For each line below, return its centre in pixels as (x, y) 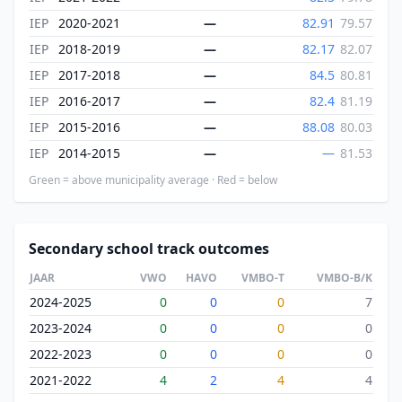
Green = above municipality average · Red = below (153, 180)
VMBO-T (263, 278)
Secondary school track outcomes (149, 249)
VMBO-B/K (345, 278)
